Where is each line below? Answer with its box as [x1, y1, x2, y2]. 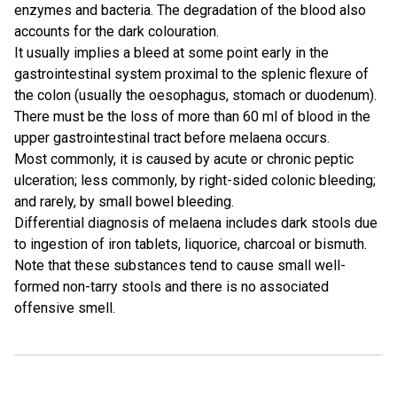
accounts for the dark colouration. [14, 23, 219, 40]
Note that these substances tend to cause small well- [14, 257, 346, 274]
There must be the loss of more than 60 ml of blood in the [14, 108, 370, 125]
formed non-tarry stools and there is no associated [14, 278, 329, 295]
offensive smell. [14, 300, 115, 316]
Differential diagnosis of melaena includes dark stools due [14, 214, 378, 231]
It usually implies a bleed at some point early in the [14, 44, 329, 61]
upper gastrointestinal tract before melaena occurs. [14, 129, 330, 146]
